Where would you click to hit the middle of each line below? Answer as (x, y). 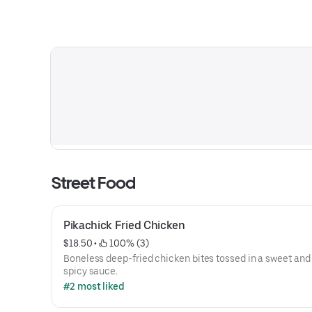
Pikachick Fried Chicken (124, 225)
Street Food (94, 183)
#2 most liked (94, 286)
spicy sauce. (91, 271)
